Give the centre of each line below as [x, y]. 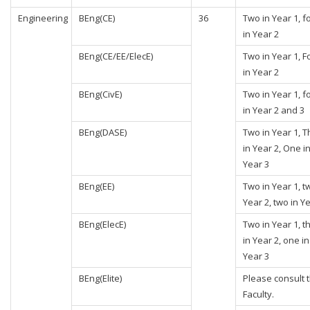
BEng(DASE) [103, 132]
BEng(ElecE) [102, 224]
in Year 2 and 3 [274, 110]
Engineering [43, 18]
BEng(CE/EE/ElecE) [116, 56]
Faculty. [258, 294]
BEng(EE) [97, 186]
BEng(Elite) [100, 278]
